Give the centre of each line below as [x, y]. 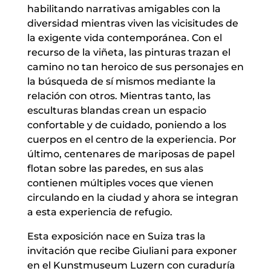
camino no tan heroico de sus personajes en [135, 67]
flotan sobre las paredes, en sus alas [115, 169]
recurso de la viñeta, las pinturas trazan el [129, 53]
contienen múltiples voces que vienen [120, 183]
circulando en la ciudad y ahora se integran [132, 198]
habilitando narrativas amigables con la [124, 9]
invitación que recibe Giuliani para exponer [132, 251]
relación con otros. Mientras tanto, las [119, 96]
